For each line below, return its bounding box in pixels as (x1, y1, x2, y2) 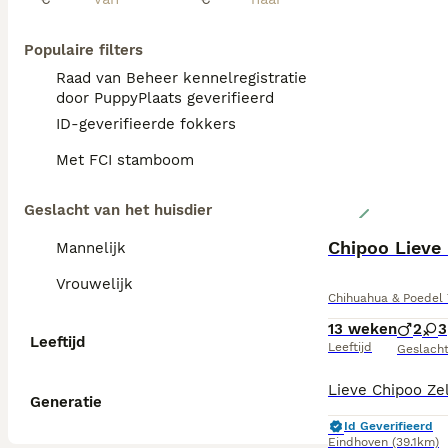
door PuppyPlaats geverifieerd (56, 89, 274, 107)
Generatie (30, 393, 102, 411)
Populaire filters (24, 41, 143, 59)
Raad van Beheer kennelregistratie (56, 69, 307, 87)
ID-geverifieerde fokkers (56, 115, 236, 133)
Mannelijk (56, 239, 126, 257)
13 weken (328, 320, 397, 338)
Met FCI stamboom (56, 151, 194, 169)
